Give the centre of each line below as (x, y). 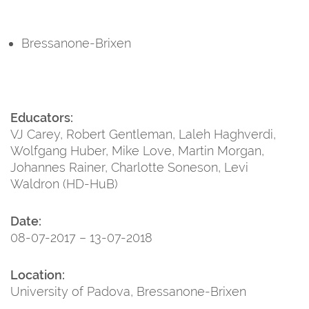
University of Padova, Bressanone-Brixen (128, 291)
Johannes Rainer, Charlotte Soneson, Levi (129, 167)
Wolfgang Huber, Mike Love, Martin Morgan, (137, 150)
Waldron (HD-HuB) (64, 183)
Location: (38, 275)
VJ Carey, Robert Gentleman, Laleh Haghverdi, (143, 134)
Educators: (42, 117)
